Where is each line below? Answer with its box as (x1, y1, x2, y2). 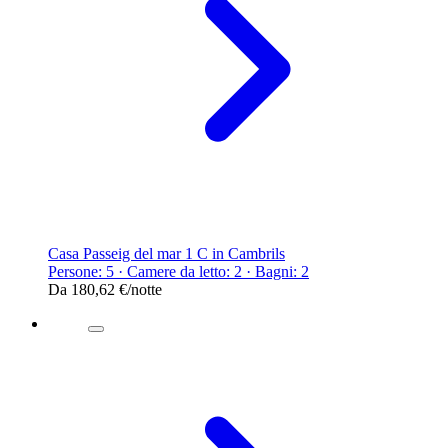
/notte (127, 280, 162, 298)
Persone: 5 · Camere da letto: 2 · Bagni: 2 (48, 262, 309, 280)
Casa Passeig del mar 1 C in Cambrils (48, 244, 285, 262)
